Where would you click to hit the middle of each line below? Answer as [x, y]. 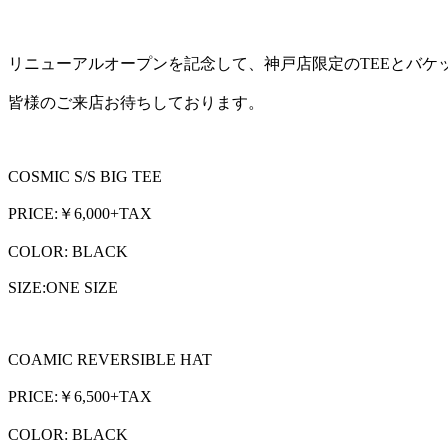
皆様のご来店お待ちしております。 [136, 102]
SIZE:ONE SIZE [63, 287]
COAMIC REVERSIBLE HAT [110, 359]
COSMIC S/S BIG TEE [85, 176]
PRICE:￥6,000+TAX [80, 213]
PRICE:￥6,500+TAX [80, 396]
